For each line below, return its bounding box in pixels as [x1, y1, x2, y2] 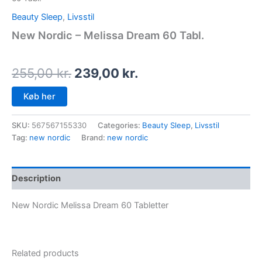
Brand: [81, 132, 107, 142]
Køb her [23, 91, 56, 102]
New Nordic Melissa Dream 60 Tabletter [12, 199, 168, 211]
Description [12, 173, 61, 184]
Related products [12, 247, 79, 258]
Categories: [98, 120, 142, 130]
